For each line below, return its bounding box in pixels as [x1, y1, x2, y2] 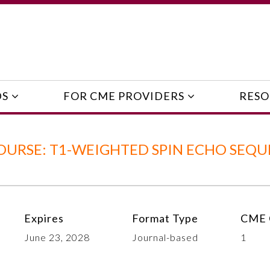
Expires [24, 211, 64, 225]
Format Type [132, 211, 198, 225]
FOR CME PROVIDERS [63, 89, 184, 103]
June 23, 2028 [24, 231, 90, 243]
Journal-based [132, 231, 198, 243]
